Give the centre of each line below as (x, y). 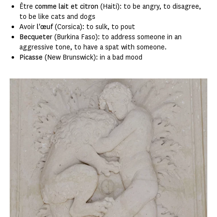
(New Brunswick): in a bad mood (93, 57)
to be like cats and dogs (57, 16)
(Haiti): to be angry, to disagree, (150, 6)
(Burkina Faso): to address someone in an (118, 37)
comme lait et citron (67, 6)
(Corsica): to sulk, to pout (94, 27)
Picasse (31, 57)
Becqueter (37, 37)
